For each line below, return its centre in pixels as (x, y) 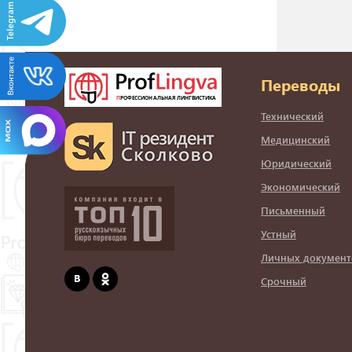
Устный (279, 234)
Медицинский (295, 140)
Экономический (301, 187)
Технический (292, 116)
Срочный (284, 281)
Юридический (296, 163)
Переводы (301, 84)
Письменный (293, 211)
